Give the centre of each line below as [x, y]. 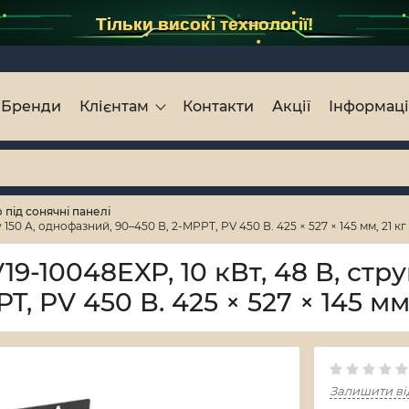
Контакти [218, 106]
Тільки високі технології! [204, 24]
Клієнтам [114, 106]
